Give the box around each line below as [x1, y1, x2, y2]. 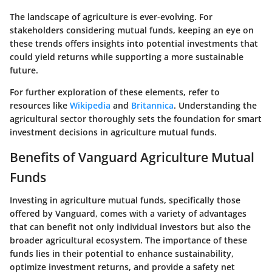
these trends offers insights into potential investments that [10, 37, 258, 49]
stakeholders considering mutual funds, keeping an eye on [10, 24, 254, 36]
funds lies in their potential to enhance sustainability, [10, 248, 234, 260]
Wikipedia [70, 99, 110, 111]
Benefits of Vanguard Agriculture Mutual [10, 148, 254, 166]
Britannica [131, 99, 174, 111]
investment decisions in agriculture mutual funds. [10, 126, 217, 138]
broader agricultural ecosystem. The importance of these [10, 234, 247, 246]
